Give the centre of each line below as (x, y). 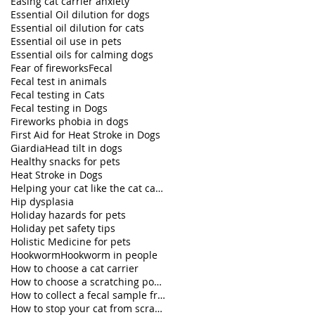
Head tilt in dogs (84, 148)
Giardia (28, 148)
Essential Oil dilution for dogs (80, 14)
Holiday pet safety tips (63, 228)
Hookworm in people (109, 255)
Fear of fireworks (50, 68)
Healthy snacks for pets (65, 161)
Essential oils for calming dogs (82, 54)
